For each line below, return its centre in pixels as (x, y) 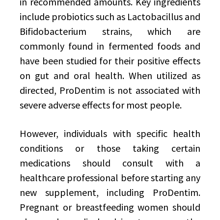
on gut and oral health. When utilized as (110, 75)
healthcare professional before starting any (110, 178)
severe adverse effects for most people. (101, 105)
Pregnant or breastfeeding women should (110, 207)
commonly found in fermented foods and (110, 46)
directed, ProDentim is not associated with (110, 90)
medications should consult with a (110, 163)
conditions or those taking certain (110, 148)
